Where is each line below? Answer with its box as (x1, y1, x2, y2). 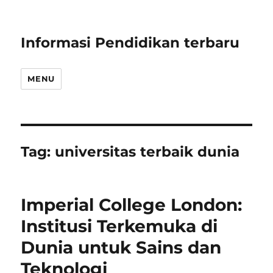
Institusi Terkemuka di (21, 216, 218, 236)
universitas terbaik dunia (55, 143, 240, 160)
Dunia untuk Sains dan (21, 237, 222, 258)
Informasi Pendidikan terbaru (21, 34, 240, 51)
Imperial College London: (21, 194, 243, 215)
